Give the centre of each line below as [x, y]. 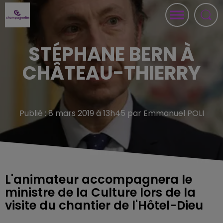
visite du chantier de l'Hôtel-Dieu [104, 205]
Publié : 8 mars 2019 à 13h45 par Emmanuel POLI [111, 113]
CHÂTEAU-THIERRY [111, 73]
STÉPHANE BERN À [111, 54]
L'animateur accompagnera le [99, 179]
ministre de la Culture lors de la [100, 192]
